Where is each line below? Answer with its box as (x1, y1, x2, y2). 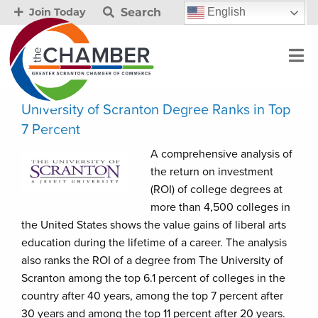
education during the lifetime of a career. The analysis (21, 236, 287, 250)
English (204, 5, 246, 18)
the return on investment (150, 165, 273, 179)
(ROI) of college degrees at (150, 182, 283, 197)
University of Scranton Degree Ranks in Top (21, 102, 290, 119)
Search (117, 5, 161, 19)
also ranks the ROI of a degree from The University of (21, 253, 283, 268)
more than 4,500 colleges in (150, 200, 290, 214)
